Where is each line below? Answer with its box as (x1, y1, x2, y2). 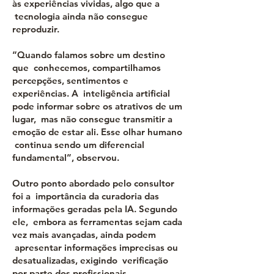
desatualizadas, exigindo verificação (12, 254, 168, 266)
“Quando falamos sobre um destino (12, 49, 165, 61)
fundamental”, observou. (12, 152, 119, 163)
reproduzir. (12, 23, 59, 35)
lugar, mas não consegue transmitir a (12, 113, 172, 125)
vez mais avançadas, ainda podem (12, 229, 156, 240)
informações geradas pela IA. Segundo (12, 203, 177, 215)
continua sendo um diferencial (12, 139, 144, 150)
